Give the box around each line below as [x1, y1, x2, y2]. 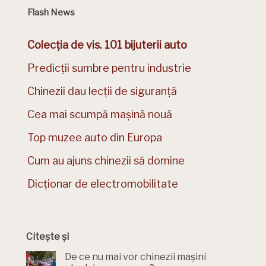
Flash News [27, 7, 75, 18]
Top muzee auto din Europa [27, 131, 162, 144]
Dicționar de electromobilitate [27, 178, 178, 191]
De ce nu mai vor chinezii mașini [65, 251, 206, 263]
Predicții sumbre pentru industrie [27, 62, 191, 75]
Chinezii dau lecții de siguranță [27, 85, 177, 98]
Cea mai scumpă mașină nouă [27, 108, 172, 121]
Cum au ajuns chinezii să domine [27, 154, 185, 167]
